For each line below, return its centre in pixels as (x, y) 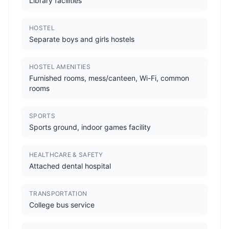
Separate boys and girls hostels (82, 39)
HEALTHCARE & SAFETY (66, 155)
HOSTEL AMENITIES (60, 67)
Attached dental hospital (70, 166)
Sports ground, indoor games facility (90, 127)
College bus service (62, 205)
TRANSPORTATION (58, 193)
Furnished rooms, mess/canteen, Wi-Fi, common (109, 78)
